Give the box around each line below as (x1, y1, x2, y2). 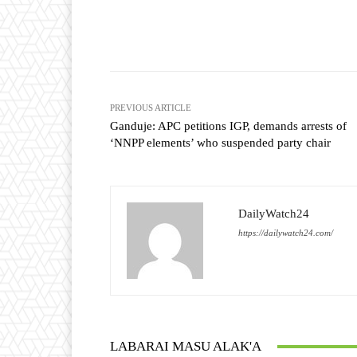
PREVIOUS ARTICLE (110, 103, 191, 113)
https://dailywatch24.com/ (238, 228, 333, 238)
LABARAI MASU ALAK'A (110, 339, 261, 355)
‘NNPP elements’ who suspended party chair (110, 136, 331, 150)
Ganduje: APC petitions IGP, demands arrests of (110, 120, 347, 133)
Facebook (242, 25, 285, 37)
